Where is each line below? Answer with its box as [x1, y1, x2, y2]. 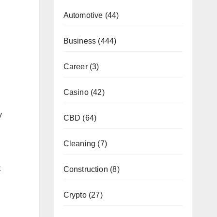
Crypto [63, 190, 87, 199]
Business [63, 36, 96, 45]
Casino [63, 88, 89, 96]
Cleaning [63, 139, 96, 148]
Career [63, 62, 88, 71]
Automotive [63, 11, 103, 19]
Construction [63, 165, 108, 173]
